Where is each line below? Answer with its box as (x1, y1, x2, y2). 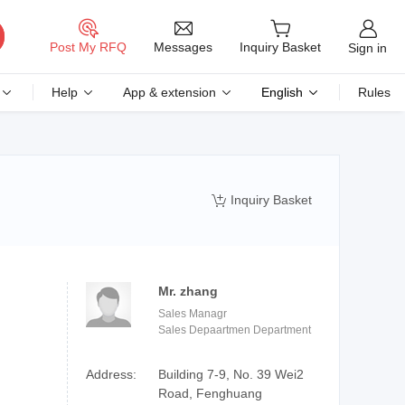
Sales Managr (158, 307, 227, 320)
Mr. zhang (158, 284, 218, 298)
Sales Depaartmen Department (158, 324, 311, 336)
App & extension (123, 85, 216, 99)
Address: (86, 367, 137, 381)
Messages (154, 39, 212, 54)
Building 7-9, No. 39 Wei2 (158, 367, 304, 381)
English (261, 85, 303, 99)
